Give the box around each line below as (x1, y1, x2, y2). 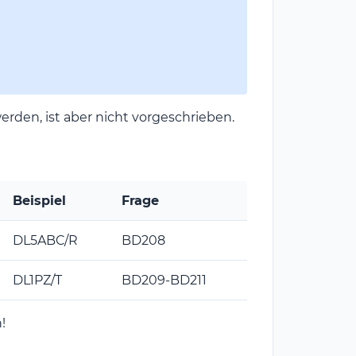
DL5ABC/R (13, 233, 78, 249)
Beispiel (13, 193, 66, 209)
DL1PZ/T (13, 273, 62, 288)
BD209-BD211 (122, 273, 207, 288)
